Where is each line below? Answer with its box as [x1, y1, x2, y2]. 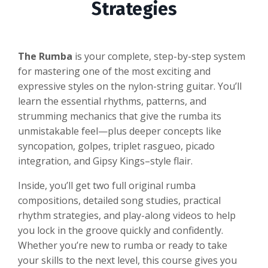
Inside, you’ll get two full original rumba [18, 179, 196, 193]
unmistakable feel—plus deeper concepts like [18, 124, 221, 138]
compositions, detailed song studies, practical [18, 194, 221, 208]
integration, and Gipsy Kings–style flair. [18, 154, 193, 168]
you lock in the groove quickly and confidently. [18, 224, 223, 237]
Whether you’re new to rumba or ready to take [18, 239, 227, 252]
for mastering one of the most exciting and [18, 65, 211, 78]
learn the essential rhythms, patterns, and [18, 95, 206, 108]
